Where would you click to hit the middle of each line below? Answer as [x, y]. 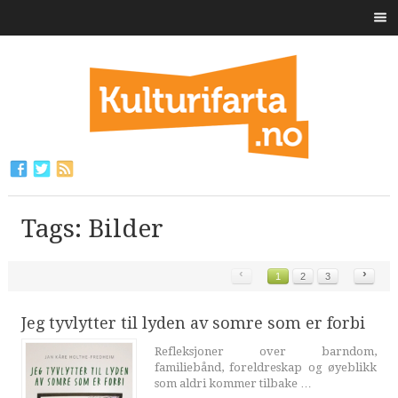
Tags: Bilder [92, 229]
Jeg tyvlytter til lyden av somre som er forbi [193, 323]
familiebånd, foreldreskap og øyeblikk [266, 367]
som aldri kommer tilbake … [233, 383]
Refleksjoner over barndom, [266, 351]
